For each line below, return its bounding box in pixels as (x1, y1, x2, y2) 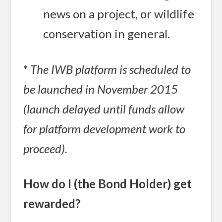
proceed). (23, 141, 70, 156)
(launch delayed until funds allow (23, 101, 185, 116)
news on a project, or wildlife (43, 6, 195, 21)
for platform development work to (23, 121, 186, 136)
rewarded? (23, 196, 81, 211)
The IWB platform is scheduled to (30, 61, 191, 76)
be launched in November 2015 (23, 81, 178, 96)
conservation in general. (43, 26, 170, 41)
